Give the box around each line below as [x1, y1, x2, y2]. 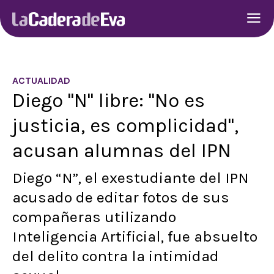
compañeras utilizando [12, 208, 176, 226]
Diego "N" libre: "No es [12, 89, 205, 112]
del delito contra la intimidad [12, 247, 219, 265]
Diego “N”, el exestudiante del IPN [12, 169, 249, 187]
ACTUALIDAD [12, 75, 70, 86]
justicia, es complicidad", [12, 114, 239, 137]
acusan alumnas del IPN [12, 139, 231, 162]
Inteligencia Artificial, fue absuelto [12, 228, 257, 245]
